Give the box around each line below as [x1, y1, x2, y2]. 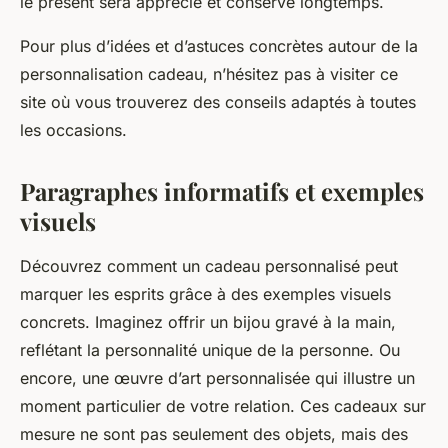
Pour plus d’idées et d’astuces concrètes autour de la [20, 36, 418, 57]
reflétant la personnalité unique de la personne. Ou [20, 340, 400, 361]
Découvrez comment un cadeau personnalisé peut [20, 256, 398, 277]
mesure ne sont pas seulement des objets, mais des [20, 424, 408, 445]
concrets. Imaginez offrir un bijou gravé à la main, [20, 312, 396, 333]
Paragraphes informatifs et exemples [20, 175, 424, 208]
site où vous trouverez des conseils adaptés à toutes [20, 92, 416, 113]
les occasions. [20, 120, 127, 141]
